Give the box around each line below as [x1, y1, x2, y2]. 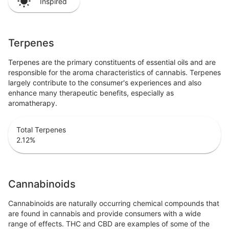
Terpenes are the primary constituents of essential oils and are [8, 58, 216, 67]
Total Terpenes [16, 125, 66, 134]
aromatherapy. [8, 99, 57, 108]
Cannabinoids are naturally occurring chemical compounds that [8, 199, 219, 208]
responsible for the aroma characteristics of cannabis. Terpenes [8, 68, 221, 77]
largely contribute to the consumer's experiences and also [8, 78, 201, 87]
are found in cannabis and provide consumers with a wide [8, 209, 201, 218]
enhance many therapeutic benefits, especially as [8, 88, 174, 98]
